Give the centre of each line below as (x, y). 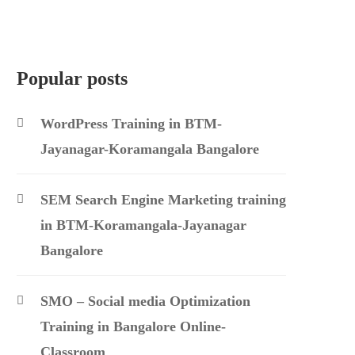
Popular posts (72, 78)
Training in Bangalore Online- (133, 326)
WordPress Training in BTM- (131, 124)
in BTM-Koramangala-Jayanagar (143, 225)
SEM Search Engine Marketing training (163, 200)
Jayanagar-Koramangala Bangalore (150, 149)
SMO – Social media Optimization (145, 301)
